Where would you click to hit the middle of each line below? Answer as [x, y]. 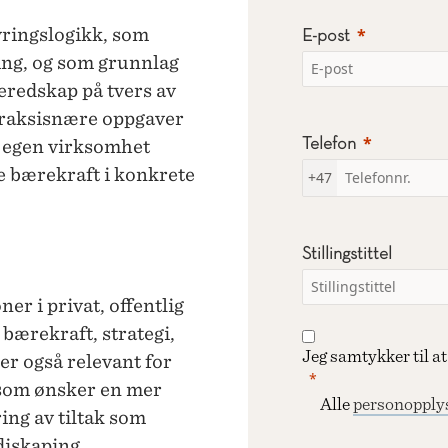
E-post [326, 36]
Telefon [329, 144]
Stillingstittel [347, 254]
